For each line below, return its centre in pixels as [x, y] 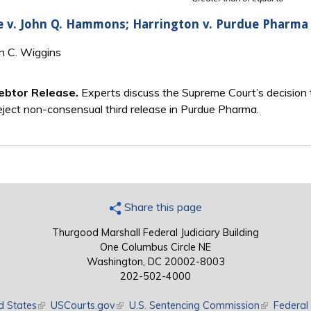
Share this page [162, 207]
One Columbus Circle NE [155, 247]
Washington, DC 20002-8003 [155, 262]
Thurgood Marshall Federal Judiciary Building [155, 233]
